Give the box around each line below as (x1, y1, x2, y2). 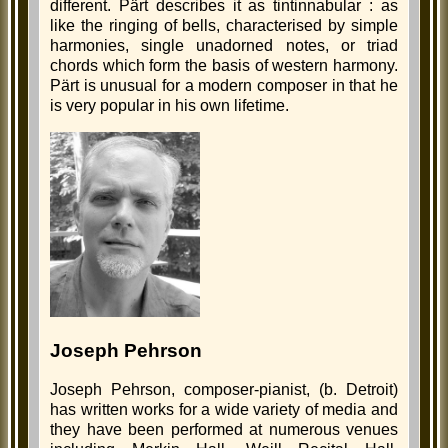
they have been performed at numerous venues (50, 420, 398, 438)
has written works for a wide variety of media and (50, 400, 398, 418)
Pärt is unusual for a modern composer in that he (50, 77, 398, 94)
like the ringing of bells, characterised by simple (50, 17, 398, 34)
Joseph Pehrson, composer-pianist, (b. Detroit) (50, 380, 398, 398)
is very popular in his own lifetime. (50, 97, 289, 114)
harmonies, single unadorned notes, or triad (50, 37, 398, 54)
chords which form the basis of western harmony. (50, 57, 398, 74)
